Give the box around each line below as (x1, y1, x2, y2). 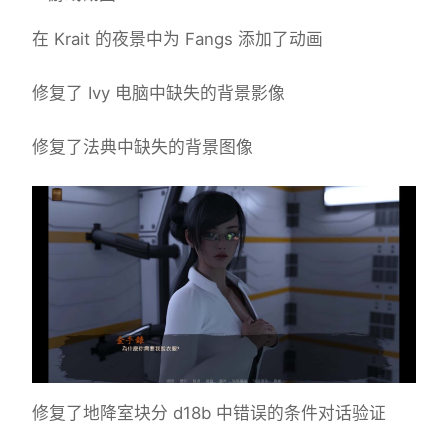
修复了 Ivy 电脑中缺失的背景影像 (32, 83, 285, 104)
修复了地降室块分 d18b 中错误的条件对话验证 (32, 403, 386, 424)
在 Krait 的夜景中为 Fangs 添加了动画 (32, 29, 323, 50)
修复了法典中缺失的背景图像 (32, 137, 253, 158)
